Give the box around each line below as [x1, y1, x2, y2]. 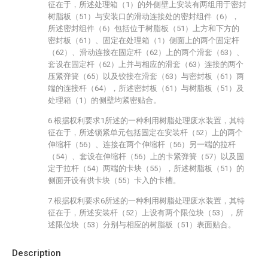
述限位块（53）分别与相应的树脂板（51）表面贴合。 [48, 220, 236, 229]
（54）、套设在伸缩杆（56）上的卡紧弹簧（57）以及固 [48, 152, 244, 161]
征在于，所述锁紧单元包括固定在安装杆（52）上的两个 [48, 128, 243, 137]
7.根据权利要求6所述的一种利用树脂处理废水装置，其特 [48, 196, 245, 205]
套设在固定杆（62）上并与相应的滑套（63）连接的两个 [48, 60, 243, 69]
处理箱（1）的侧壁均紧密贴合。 [48, 96, 161, 105]
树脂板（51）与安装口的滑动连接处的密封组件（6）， [48, 12, 239, 21]
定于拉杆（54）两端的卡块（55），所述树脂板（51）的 [48, 164, 244, 173]
